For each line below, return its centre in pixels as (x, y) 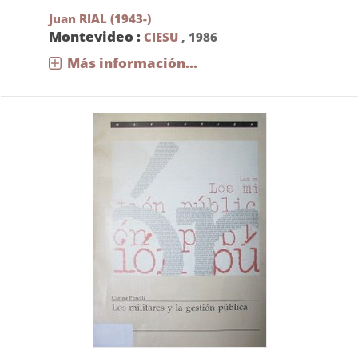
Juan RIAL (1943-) (99, 18)
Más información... (132, 63)
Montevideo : (96, 36)
